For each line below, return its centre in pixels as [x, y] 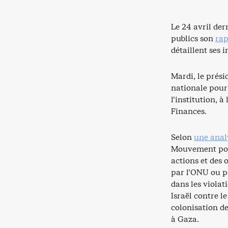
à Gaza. [185, 219]
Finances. [189, 111]
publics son [193, 38]
